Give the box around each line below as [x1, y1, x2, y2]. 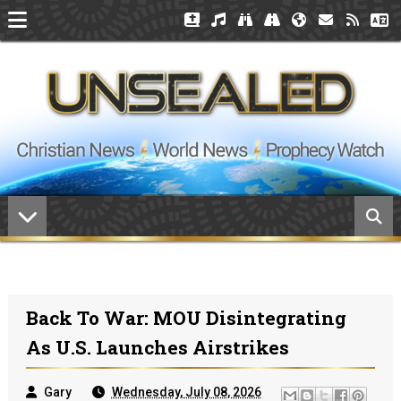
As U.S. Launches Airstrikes [25, 335, 289, 360]
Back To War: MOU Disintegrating [25, 305, 346, 330]
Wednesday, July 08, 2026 [111, 385, 261, 399]
